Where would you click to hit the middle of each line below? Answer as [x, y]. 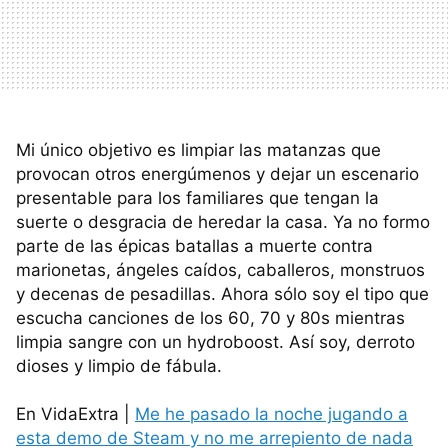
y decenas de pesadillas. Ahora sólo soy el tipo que [222, 293]
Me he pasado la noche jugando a [271, 413]
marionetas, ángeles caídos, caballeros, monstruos [220, 269]
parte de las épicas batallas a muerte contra [194, 245]
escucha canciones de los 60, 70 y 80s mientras [210, 317]
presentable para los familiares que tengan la [197, 197]
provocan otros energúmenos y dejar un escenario [217, 173]
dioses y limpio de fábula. [119, 365]
